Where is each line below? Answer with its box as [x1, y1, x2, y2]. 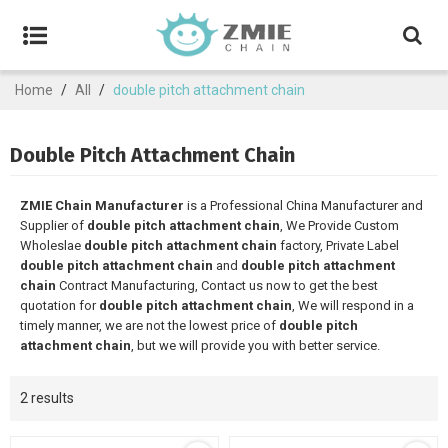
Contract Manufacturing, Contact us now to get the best [56, 278, 378, 293]
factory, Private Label [277, 238, 399, 253]
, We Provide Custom [280, 218, 399, 233]
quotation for [20, 298, 99, 313]
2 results [20, 390, 74, 406]
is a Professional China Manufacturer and [184, 198, 423, 213]
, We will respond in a [292, 298, 414, 313]
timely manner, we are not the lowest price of [20, 318, 279, 333]
